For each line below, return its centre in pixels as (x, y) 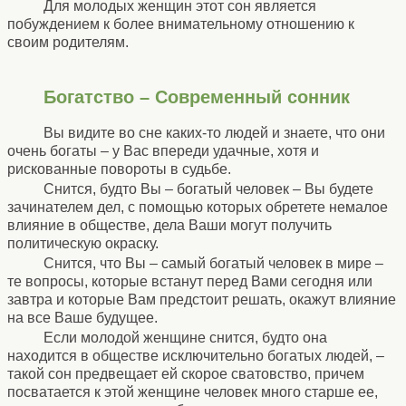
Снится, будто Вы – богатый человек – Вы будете (208, 188)
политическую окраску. (83, 243)
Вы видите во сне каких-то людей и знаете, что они (214, 132)
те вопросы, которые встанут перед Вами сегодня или (190, 281)
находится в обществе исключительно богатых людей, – (196, 355)
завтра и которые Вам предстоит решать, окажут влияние (202, 299)
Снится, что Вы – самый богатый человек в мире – (213, 263)
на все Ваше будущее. (82, 317)
